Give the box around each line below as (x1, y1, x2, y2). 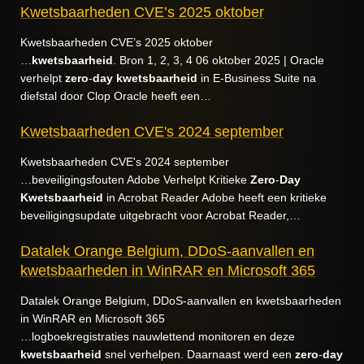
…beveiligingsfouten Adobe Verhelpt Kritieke (20, 173, 250, 186)
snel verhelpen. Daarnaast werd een (102, 348, 295, 361)
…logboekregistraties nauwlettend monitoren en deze (20, 330, 295, 343)
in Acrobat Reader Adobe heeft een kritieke (103, 191, 327, 204)
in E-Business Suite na (197, 71, 316, 84)
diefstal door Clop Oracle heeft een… (20, 89, 211, 102)
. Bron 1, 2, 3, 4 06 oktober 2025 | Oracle (113, 54, 324, 67)
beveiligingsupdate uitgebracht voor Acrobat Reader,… (20, 209, 301, 222)
